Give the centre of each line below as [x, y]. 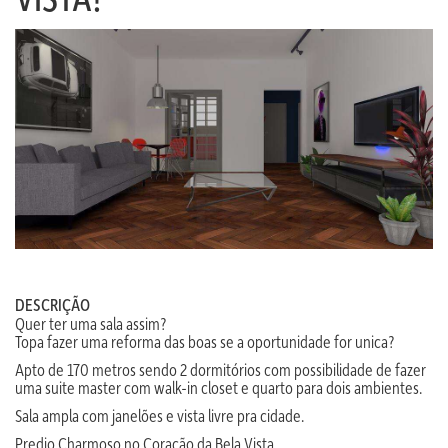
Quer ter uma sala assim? [90, 323]
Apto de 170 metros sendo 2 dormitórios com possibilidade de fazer [220, 369]
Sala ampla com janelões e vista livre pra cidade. [159, 415]
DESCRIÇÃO [52, 304]
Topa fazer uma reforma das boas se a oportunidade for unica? [204, 341]
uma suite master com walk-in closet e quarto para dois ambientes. [218, 387]
